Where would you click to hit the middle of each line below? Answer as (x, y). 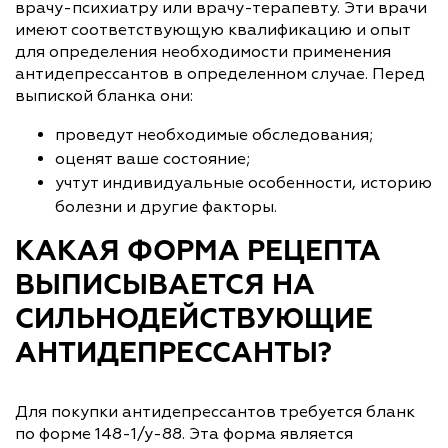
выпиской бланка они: (104, 95)
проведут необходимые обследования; (214, 134)
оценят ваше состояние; (152, 158)
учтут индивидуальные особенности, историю (243, 182)
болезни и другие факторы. (166, 206)
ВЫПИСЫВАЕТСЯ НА (165, 285)
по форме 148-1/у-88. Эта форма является (184, 433)
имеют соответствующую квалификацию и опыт (212, 29)
